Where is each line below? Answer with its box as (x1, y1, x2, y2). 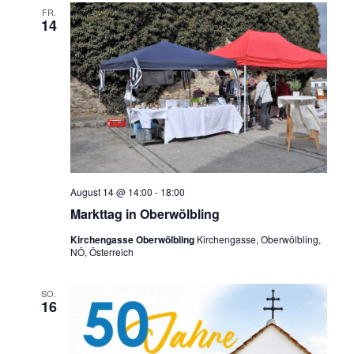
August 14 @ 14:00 (70, 184, 153, 198)
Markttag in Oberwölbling (70, 204, 220, 223)
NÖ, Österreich (70, 244, 134, 258)
